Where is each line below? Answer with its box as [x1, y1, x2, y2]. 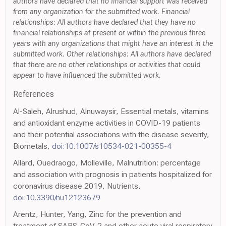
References [13, 89, 54, 99]
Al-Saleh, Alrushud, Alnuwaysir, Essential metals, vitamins [13, 106, 209, 116]
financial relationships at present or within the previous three [13, 28, 205, 37]
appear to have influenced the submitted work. [13, 71, 161, 80]
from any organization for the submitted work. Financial [13, 7, 190, 16]
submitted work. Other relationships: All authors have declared [13, 49, 211, 59]
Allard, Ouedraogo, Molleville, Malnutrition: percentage [13, 157, 201, 167]
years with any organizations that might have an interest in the [13, 39, 213, 48]
